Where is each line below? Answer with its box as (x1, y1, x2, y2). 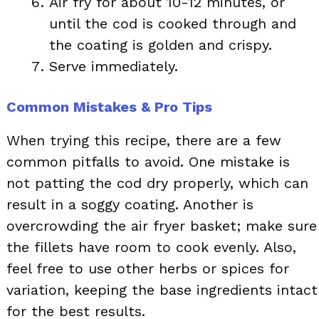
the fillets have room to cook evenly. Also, (6, 238, 296, 256)
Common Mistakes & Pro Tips (6, 98, 212, 115)
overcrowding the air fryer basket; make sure (6, 216, 317, 234)
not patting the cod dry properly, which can (6, 174, 308, 192)
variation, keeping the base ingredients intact (6, 281, 318, 298)
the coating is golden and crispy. (49, 36, 272, 53)
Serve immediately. (49, 57, 178, 75)
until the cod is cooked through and (49, 14, 296, 32)
